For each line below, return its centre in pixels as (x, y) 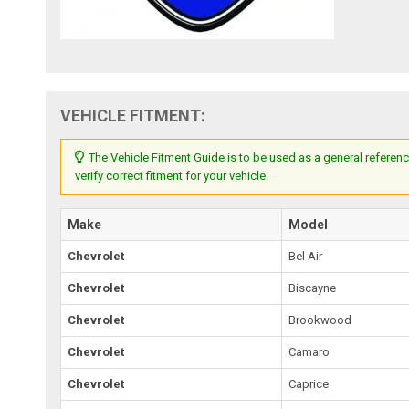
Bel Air (306, 256)
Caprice (309, 383)
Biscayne (313, 288)
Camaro (309, 351)
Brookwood (320, 320)
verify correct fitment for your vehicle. (172, 175)
